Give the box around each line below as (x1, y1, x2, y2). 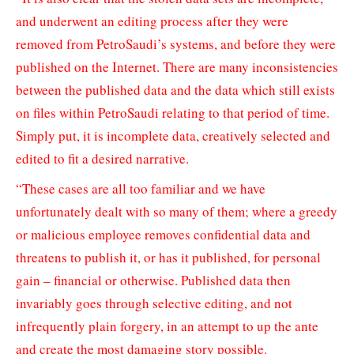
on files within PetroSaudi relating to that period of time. (16, 104, 330, 122)
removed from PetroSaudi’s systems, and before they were (16, 35, 336, 54)
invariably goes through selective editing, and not (16, 293, 292, 312)
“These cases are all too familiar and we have (16, 179, 265, 198)
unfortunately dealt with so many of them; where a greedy (16, 201, 337, 220)
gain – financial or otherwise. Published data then (16, 270, 291, 289)
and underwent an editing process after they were (16, 12, 288, 31)
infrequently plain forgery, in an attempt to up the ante (16, 316, 318, 335)
